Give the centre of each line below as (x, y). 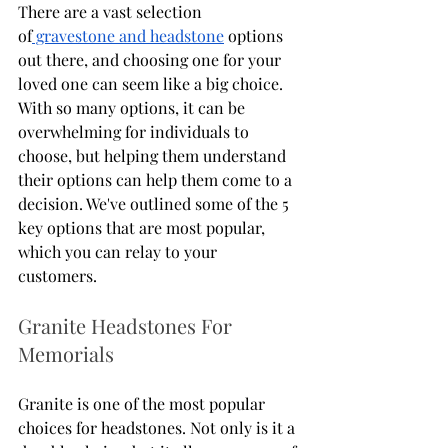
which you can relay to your (119, 251)
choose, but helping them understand (154, 155)
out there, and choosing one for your (151, 59)
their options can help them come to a (157, 179)
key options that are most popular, (143, 227)
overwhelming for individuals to (135, 131)
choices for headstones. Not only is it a (158, 427)
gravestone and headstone (128, 35)
